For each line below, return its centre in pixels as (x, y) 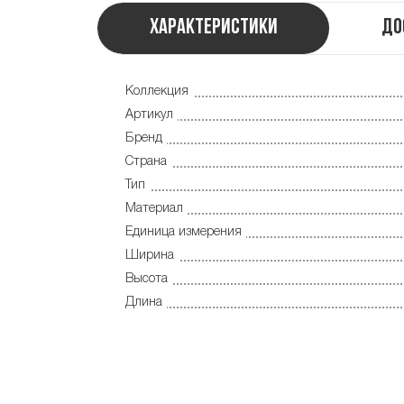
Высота (147, 279)
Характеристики (213, 28)
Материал (154, 208)
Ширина (150, 255)
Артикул (149, 115)
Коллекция (157, 91)
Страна (146, 161)
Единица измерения (184, 232)
